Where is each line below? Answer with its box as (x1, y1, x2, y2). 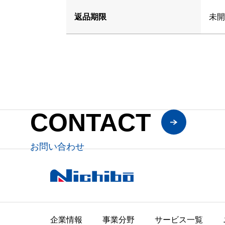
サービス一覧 (155, 215, 203, 224)
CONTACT (30, 108, 151, 137)
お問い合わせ (30, 141, 84, 152)
